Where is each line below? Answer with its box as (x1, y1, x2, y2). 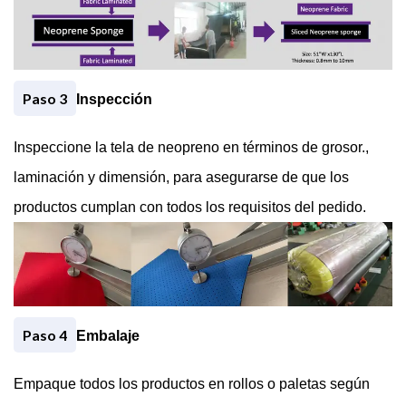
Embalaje (76, 335, 140, 352)
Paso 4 (23, 333, 67, 352)
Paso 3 (23, 97, 67, 115)
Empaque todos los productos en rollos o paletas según (14, 383, 370, 400)
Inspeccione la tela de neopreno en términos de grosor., (14, 147, 369, 163)
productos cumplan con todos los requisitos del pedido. (14, 207, 366, 223)
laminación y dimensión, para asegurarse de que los (14, 177, 349, 193)
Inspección (76, 99, 152, 115)
